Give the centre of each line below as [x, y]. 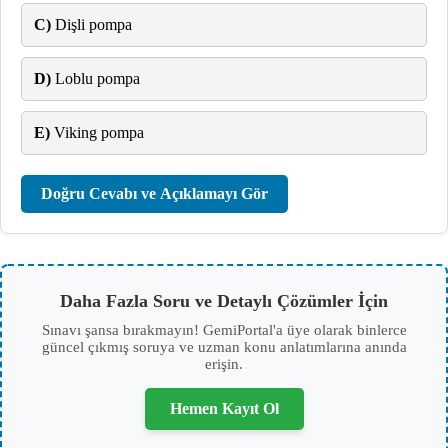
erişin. [224, 364]
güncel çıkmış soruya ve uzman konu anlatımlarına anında [224, 347]
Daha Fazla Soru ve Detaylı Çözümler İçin [224, 301]
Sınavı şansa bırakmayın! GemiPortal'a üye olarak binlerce [224, 330]
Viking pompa [97, 132]
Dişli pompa [91, 24]
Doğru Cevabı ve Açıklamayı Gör [154, 193]
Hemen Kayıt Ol [224, 408]
